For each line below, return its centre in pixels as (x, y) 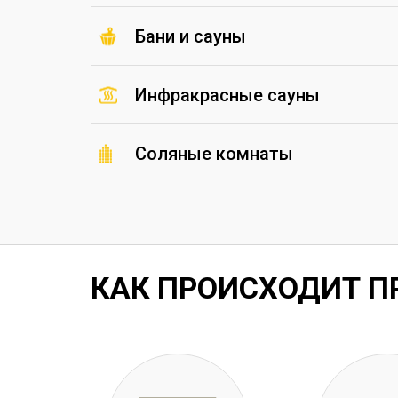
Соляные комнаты (214, 153)
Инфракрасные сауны (227, 95)
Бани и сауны (191, 36)
